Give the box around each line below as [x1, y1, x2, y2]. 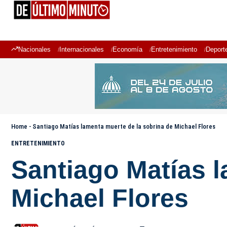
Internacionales [59, 46, 104, 53]
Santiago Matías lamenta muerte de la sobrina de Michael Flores [32, 123, 215, 130]
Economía [112, 46, 142, 53]
